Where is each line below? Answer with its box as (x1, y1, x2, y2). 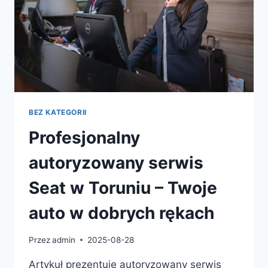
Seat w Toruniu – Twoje (29, 178, 217, 199)
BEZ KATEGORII (29, 108, 87, 117)
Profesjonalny (29, 127, 140, 148)
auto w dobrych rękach (29, 203, 214, 224)
